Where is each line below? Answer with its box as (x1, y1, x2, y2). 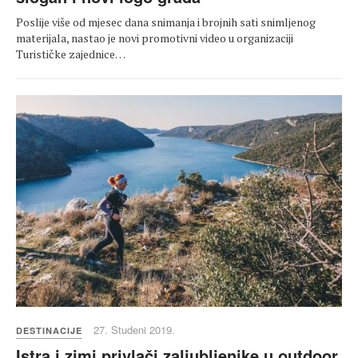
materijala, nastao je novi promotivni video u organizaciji (16, 30, 293, 46)
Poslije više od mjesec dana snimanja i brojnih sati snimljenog (16, 14, 316, 30)
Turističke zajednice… (16, 46, 125, 62)
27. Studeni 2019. (93, 322, 175, 338)
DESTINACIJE (16, 324, 82, 337)
